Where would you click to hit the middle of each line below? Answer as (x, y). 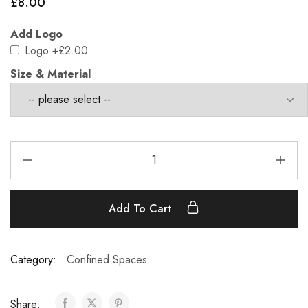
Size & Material (51, 74)
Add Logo (36, 34)
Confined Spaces (107, 259)
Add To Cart (142, 208)
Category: (33, 259)
